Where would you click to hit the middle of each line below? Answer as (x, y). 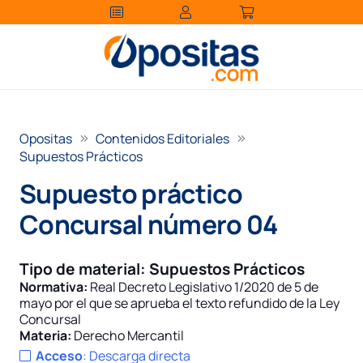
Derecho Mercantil (129, 335)
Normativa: (53, 287)
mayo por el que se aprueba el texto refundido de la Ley (179, 303)
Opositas (46, 139)
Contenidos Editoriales (163, 139)
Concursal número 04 (149, 224)
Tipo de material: (84, 269)
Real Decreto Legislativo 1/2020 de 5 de (204, 287)
